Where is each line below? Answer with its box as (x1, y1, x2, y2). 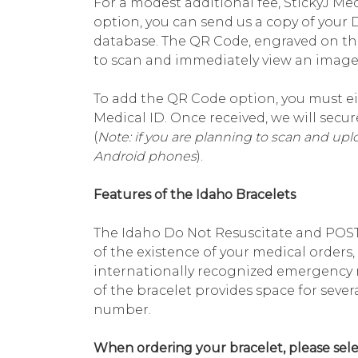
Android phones (93, 149, 197, 165)
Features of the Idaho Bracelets (93, 187, 296, 203)
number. (93, 302, 151, 318)
